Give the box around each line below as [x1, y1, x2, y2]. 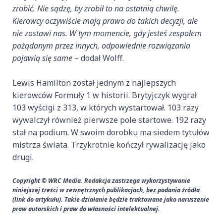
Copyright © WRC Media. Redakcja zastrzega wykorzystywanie [12, 176, 190, 185]
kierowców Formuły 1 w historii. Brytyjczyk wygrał [12, 90, 197, 101]
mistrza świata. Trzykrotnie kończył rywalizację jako [12, 139, 206, 151]
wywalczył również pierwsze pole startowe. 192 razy [12, 114, 206, 126]
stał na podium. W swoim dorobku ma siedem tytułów [12, 127, 210, 138]
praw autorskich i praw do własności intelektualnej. [12, 205, 160, 214]
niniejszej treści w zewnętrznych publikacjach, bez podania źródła [12, 186, 200, 195]
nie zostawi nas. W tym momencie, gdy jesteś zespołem [12, 28, 202, 39]
